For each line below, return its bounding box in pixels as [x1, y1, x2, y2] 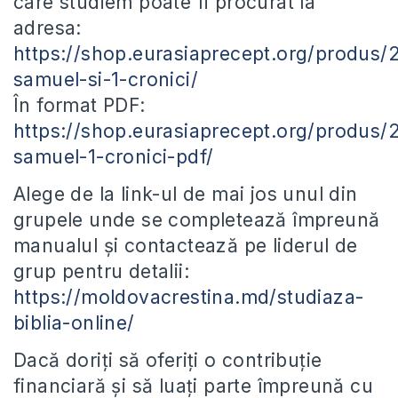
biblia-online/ [13, 312, 135, 335]
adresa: [13, 17, 82, 40]
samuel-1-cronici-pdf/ [13, 146, 214, 169]
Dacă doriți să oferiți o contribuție [13, 349, 322, 372]
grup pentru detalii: [13, 260, 189, 283]
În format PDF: [13, 94, 146, 117]
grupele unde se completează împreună [13, 209, 380, 232]
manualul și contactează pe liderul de [13, 235, 358, 258]
